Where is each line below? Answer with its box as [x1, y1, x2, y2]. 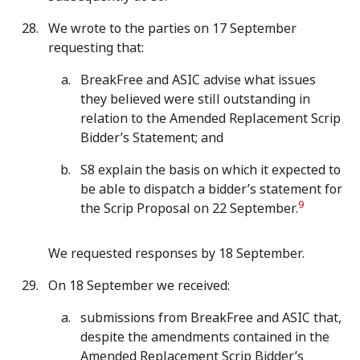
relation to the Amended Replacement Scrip [80, 109, 341, 128]
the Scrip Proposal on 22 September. [80, 199, 298, 218]
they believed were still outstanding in [80, 90, 310, 108]
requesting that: [48, 39, 144, 57]
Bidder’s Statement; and [80, 129, 223, 147]
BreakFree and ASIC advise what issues [80, 71, 316, 89]
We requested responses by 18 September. [48, 244, 305, 263]
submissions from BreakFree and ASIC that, [80, 309, 342, 327]
